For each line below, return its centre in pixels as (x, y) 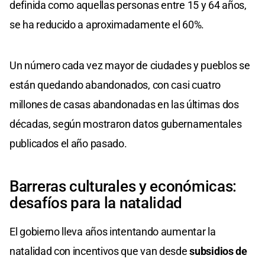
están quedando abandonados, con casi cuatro (115, 85)
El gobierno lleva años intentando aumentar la (113, 231)
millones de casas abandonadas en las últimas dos (124, 104)
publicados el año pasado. (68, 143)
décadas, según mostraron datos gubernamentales (126, 124)
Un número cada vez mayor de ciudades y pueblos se (130, 65)
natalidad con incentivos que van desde (100, 251)
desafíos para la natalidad (96, 203)
